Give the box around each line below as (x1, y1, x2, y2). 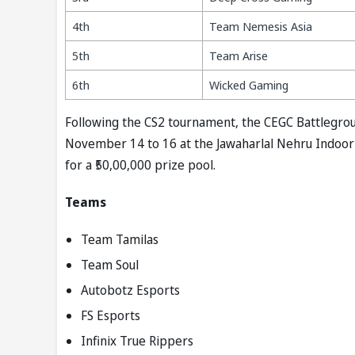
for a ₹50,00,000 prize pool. (65, 156, 216, 174)
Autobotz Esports (81, 281, 180, 300)
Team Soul (81, 256, 139, 274)
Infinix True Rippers (81, 332, 193, 350)
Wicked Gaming (209, 77, 288, 94)
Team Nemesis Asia (209, 18, 312, 35)
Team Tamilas (81, 231, 158, 249)
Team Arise (209, 48, 268, 64)
